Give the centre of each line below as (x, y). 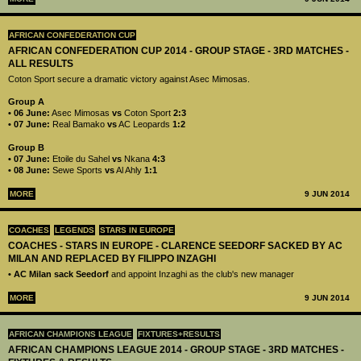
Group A (26, 102)
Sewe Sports (77, 170)
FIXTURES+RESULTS (179, 334)
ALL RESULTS (41, 63)
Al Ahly (129, 170)
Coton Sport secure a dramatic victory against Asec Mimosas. (130, 79)
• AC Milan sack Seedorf (60, 274)
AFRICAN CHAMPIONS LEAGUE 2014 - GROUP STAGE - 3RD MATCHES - (176, 349)
